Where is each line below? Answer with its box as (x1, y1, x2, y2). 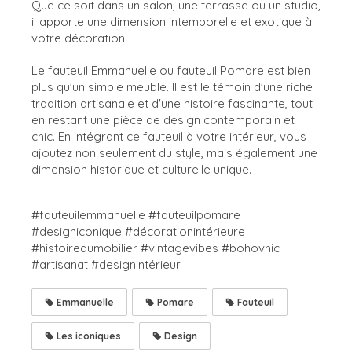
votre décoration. (31, 30, 127, 46)
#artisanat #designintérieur (31, 256, 181, 272)
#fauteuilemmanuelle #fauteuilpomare (31, 207, 240, 222)
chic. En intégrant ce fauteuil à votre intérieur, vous (31, 128, 306, 144)
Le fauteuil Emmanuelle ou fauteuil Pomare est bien (31, 62, 310, 78)
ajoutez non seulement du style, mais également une (31, 145, 317, 160)
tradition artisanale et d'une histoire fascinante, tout (31, 95, 313, 111)
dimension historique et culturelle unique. (31, 161, 251, 177)
